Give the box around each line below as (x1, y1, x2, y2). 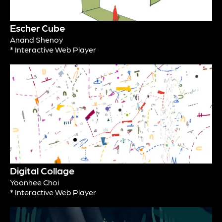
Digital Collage (10, 165, 74, 177)
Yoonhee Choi (10, 177, 59, 187)
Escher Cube (10, 22, 65, 34)
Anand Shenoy (10, 35, 63, 45)
